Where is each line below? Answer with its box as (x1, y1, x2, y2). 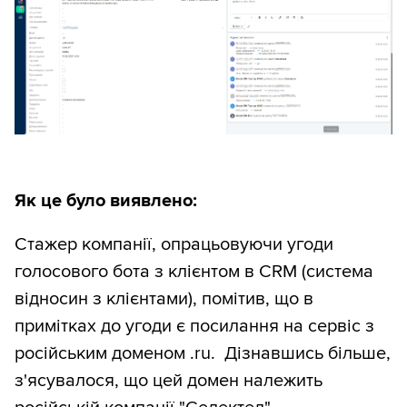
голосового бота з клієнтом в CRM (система (15, 261, 373, 283)
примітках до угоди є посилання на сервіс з (15, 315, 374, 338)
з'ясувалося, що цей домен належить (15, 370, 323, 392)
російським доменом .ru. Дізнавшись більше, (15, 342, 391, 365)
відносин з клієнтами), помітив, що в (15, 288, 313, 311)
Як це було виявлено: (15, 190, 197, 213)
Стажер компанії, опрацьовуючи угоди (15, 233, 333, 256)
